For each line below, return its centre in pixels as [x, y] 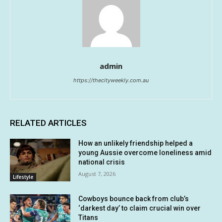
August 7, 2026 [97, 174]
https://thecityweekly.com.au [111, 81]
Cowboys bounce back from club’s [134, 198]
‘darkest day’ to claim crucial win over [140, 208]
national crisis [102, 162]
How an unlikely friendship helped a [136, 143]
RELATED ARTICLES [48, 123]
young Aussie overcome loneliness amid [145, 153]
